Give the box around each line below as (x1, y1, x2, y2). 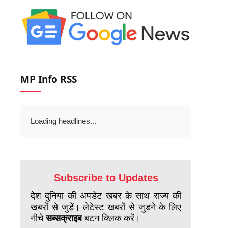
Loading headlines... (31, 117, 96, 126)
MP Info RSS (20, 73, 77, 87)
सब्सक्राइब (46, 212, 82, 224)
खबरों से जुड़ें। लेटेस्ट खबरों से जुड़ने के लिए (31, 201, 181, 213)
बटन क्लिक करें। (82, 212, 140, 224)
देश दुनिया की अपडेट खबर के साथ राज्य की (31, 189, 181, 202)
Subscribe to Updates (53, 172, 158, 184)
